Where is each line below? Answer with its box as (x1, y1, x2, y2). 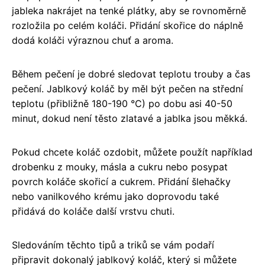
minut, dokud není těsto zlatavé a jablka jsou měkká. (12, 112, 247, 124)
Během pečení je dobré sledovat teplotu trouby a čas (12, 67, 250, 80)
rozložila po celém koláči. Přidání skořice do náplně (12, 19, 243, 31)
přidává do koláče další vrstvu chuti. (12, 205, 174, 217)
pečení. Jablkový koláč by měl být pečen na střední (12, 82, 243, 95)
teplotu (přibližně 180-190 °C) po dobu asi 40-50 (12, 97, 232, 109)
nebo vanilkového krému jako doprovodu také (12, 190, 219, 202)
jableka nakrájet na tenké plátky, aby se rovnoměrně (12, 4, 246, 17)
